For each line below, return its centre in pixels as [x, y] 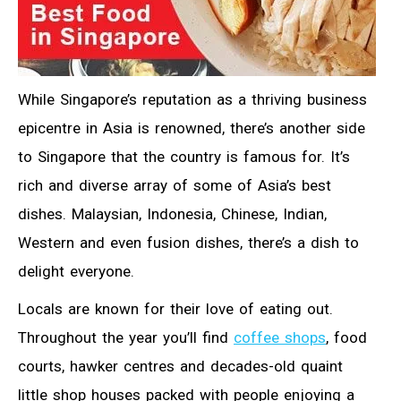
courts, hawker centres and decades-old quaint [180, 366]
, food [346, 337]
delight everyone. [76, 271]
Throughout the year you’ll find [126, 337]
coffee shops [280, 337]
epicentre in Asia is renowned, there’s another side [192, 128]
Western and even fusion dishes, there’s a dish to [188, 242]
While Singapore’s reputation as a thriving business [192, 99]
